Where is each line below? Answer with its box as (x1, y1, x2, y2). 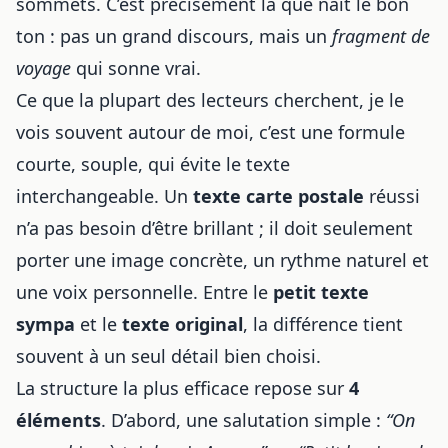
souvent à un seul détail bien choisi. (16, 344, 321, 368)
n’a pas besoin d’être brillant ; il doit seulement (16, 216, 413, 240)
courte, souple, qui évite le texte (16, 152, 290, 176)
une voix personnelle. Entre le (16, 280, 273, 304)
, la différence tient (243, 312, 403, 336)
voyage (16, 56, 71, 80)
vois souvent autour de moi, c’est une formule (16, 120, 405, 144)
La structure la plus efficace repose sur (16, 376, 349, 400)
